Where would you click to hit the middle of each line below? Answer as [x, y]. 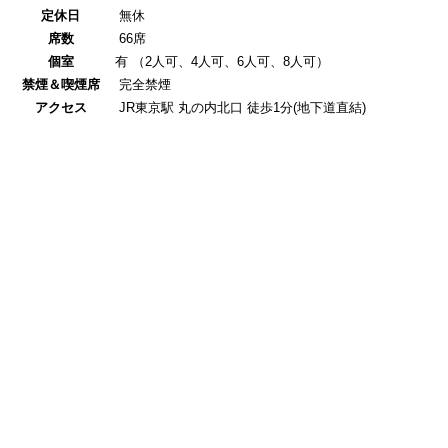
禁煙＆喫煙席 [61, 85]
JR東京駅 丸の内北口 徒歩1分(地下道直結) [240, 108]
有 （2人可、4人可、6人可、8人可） [222, 62]
